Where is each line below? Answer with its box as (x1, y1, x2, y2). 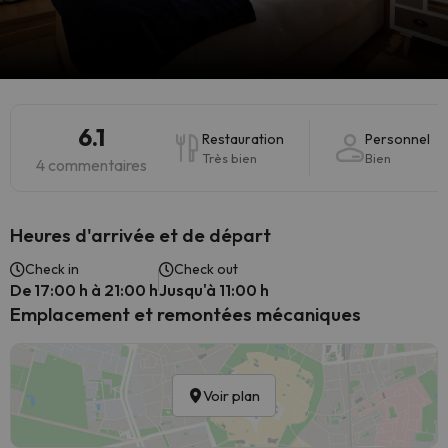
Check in (25, 260, 79, 278)
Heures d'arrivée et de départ (10, 223, 271, 247)
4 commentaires (36, 155, 147, 175)
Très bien (202, 150, 257, 166)
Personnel (365, 130, 430, 148)
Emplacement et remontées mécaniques (10, 302, 361, 326)
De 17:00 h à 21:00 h (10, 280, 158, 300)
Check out (174, 260, 238, 278)
